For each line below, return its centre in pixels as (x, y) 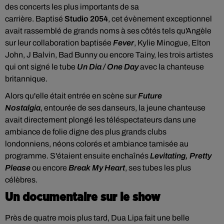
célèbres (20, 180)
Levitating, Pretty (181, 156)
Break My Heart (97, 168)
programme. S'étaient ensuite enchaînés (77, 156)
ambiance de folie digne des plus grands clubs (86, 132)
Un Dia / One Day (108, 67)
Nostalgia (23, 108)
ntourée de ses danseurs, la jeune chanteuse (127, 108)
